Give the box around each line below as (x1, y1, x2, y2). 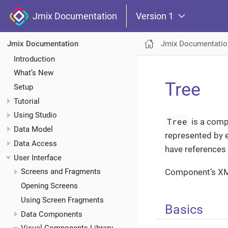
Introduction (14, 54, 55, 64)
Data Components (20, 209, 82, 219)
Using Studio (14, 110, 57, 120)
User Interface (14, 153, 62, 162)
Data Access (14, 138, 57, 148)
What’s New (14, 68, 53, 78)
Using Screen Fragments (20, 195, 104, 205)
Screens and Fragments (20, 167, 101, 177)
